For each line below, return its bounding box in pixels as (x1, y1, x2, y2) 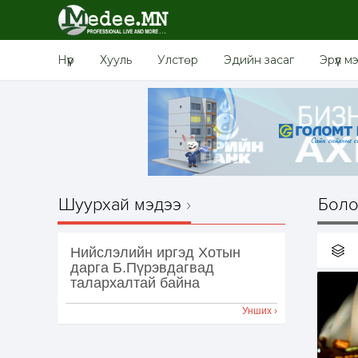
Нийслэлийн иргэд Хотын (70, 245, 241, 261)
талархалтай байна (70, 275, 200, 291)
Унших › (242, 305, 277, 316)
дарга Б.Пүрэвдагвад (70, 260, 214, 276)
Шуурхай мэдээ (58, 194, 181, 215)
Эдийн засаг (224, 53, 294, 67)
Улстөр (157, 53, 198, 67)
